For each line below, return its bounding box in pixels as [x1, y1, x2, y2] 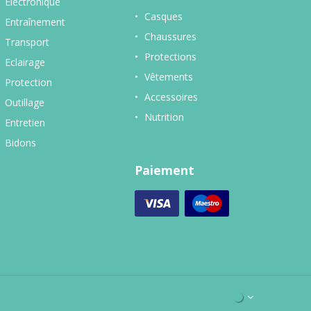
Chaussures [144, 29, 196, 43]
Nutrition [144, 110, 184, 124]
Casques [144, 9, 183, 23]
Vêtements [144, 69, 193, 83]
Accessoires [144, 90, 198, 103]
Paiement [135, 161, 194, 178]
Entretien [4, 115, 45, 129]
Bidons [4, 135, 36, 149]
